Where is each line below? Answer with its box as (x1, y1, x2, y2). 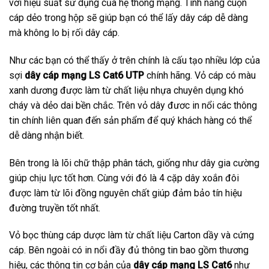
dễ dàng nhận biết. (9, 129, 84, 141)
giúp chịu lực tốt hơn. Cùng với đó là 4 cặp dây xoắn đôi (9, 172, 239, 184)
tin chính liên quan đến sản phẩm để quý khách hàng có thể (9, 114, 252, 126)
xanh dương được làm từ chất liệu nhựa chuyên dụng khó (9, 84, 244, 96)
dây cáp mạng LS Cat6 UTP (25, 69, 144, 81)
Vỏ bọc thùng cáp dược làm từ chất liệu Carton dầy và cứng (9, 229, 254, 241)
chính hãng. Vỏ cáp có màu (144, 69, 256, 81)
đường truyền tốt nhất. (9, 202, 100, 214)
